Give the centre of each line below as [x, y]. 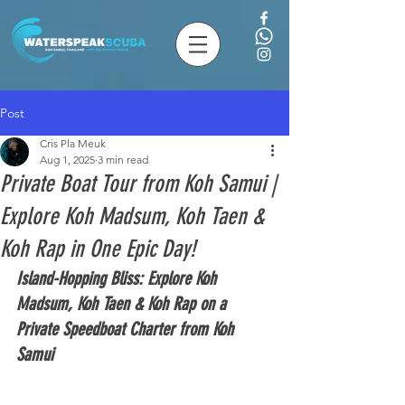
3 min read [123, 160]
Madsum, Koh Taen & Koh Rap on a [123, 304]
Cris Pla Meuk [73, 143]
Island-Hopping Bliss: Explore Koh [118, 278]
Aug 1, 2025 [67, 160]
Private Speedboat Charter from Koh [127, 329]
